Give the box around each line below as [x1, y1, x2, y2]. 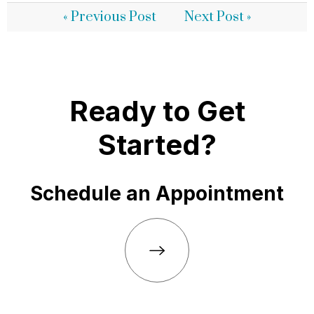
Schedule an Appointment [30, 182, 284, 205]
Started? [97, 128, 217, 162]
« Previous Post [63, 8, 156, 26]
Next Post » [184, 8, 251, 26]
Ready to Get [69, 94, 245, 128]
